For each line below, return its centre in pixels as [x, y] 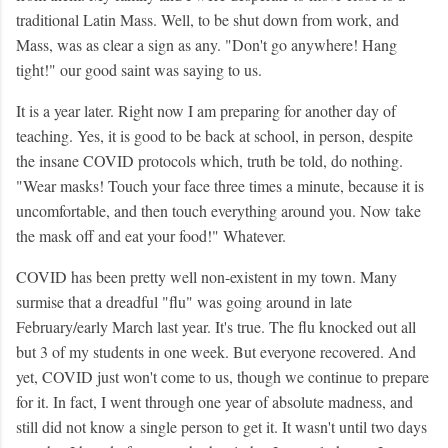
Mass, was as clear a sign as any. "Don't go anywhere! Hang [206, 45]
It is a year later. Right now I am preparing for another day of [206, 111]
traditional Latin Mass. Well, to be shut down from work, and [207, 20]
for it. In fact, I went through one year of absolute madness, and [214, 402]
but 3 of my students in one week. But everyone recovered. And [216, 352]
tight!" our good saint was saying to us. [139, 70]
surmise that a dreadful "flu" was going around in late [184, 302]
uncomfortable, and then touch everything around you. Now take [218, 211]
